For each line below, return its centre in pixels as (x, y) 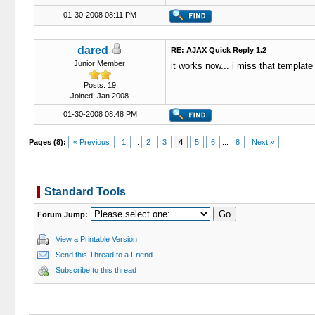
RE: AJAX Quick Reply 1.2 (218, 50)
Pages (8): (48, 142)
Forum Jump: (62, 214)
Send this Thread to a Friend (104, 255)
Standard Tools (85, 192)
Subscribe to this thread (96, 270)
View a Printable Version (96, 239)
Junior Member (99, 63)
